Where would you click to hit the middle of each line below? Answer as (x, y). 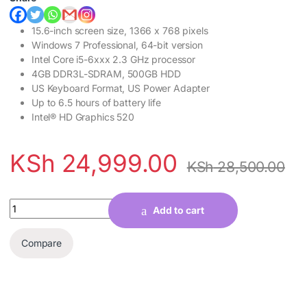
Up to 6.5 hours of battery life (96, 102)
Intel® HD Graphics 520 (83, 116)
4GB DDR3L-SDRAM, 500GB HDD (106, 73)
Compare (42, 243)
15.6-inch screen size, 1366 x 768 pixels (120, 30)
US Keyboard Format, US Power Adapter (121, 88)
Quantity (29, 204)
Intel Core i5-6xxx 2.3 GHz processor (113, 59)
